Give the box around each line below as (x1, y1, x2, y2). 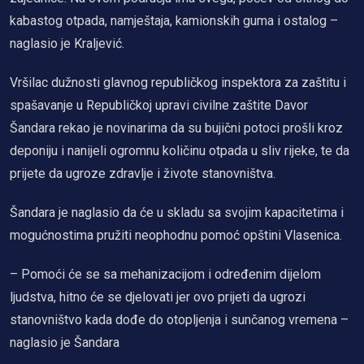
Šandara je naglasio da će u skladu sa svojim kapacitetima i (10, 204, 344, 220)
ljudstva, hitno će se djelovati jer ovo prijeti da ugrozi (10, 288, 305, 305)
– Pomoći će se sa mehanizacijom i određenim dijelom (10, 266, 321, 282)
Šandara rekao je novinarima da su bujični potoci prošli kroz (10, 119, 343, 136)
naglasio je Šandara (10, 334, 119, 350)
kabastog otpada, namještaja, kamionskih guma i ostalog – (10, 12, 338, 28)
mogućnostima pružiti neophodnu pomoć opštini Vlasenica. (10, 227, 342, 243)
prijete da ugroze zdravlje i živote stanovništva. (10, 165, 275, 181)
